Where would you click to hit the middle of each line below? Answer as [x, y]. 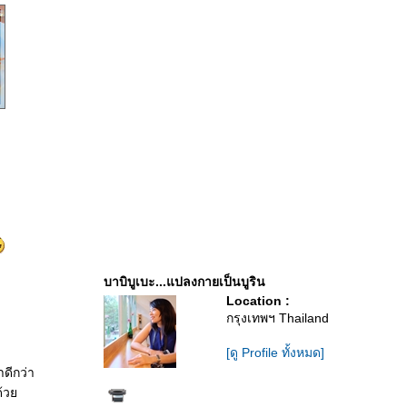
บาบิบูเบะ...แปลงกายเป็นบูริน [184, 282]
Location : [258, 301]
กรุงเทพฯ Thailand [278, 318]
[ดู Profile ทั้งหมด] [275, 352]
